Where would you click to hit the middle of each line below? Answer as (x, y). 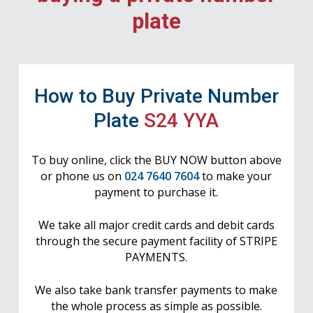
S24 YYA (182, 121)
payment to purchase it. (156, 192)
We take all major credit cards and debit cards (156, 225)
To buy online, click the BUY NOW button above (156, 160)
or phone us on (83, 176)
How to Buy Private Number (156, 96)
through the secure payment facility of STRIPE (156, 241)
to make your (236, 176)
